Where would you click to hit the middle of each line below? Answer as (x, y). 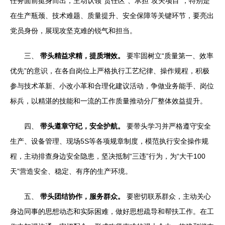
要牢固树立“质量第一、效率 (169, 56)
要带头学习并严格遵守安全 (168, 126)
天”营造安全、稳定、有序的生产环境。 (71, 171)
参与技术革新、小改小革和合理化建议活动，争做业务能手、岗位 (112, 86)
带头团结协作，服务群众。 (82, 196)
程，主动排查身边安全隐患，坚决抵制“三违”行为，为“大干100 (108, 156)
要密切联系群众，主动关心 (168, 196)
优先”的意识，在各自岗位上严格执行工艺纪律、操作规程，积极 (110, 71)
